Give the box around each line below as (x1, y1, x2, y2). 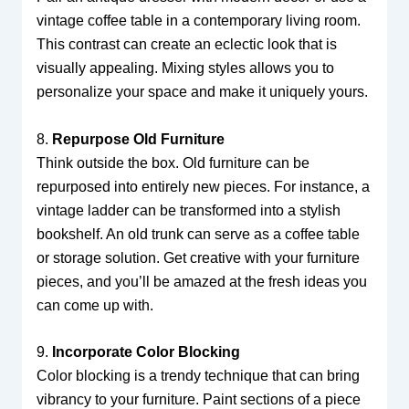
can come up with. (36, 297, 153, 313)
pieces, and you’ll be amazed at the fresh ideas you (36, 273, 367, 289)
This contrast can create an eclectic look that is (36, 37, 337, 53)
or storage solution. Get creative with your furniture (36, 249, 360, 266)
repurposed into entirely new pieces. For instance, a (36, 178, 370, 194)
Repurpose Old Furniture (51, 131, 225, 147)
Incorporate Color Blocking (51, 344, 240, 361)
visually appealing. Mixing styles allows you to (36, 60, 334, 77)
